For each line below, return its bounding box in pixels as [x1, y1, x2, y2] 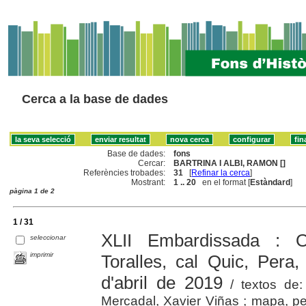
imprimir [30, 250, 54, 258]
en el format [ [196, 177, 251, 187]
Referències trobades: [83, 167, 166, 178]
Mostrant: [131, 177, 166, 187]
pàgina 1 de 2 [10, 186, 55, 195]
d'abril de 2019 [100, 272, 223, 293]
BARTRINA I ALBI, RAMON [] [173, 158, 286, 168]
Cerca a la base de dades [22, 92, 168, 106]
